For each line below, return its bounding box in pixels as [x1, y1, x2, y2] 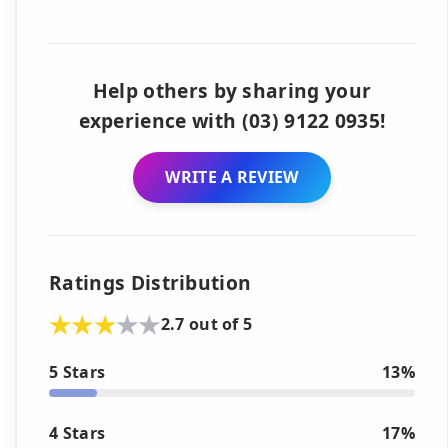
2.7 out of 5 [160, 313, 253, 336]
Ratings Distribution [49, 268, 252, 296]
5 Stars [49, 360, 106, 383]
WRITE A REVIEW [165, 165, 299, 188]
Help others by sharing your [92, 77, 372, 104]
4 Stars [49, 421, 106, 444]
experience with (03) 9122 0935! [78, 107, 386, 134]
